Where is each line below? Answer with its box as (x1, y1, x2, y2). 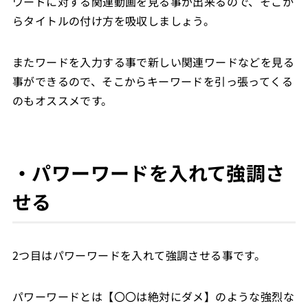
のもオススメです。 (12, 91, 113, 109)
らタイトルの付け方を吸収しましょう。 (12, 12, 215, 29)
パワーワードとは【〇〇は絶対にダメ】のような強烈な (12, 287, 294, 305)
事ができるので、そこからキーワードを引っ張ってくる (12, 72, 293, 89)
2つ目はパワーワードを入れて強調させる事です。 (12, 246, 266, 263)
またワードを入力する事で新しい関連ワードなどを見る (12, 53, 294, 70)
